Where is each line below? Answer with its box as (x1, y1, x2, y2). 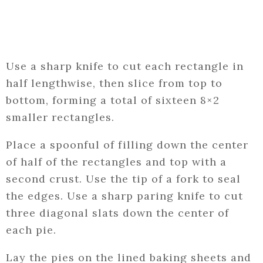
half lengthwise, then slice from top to (6, 76, 222, 90)
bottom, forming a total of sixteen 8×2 (6, 93, 220, 107)
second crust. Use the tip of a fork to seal (6, 172, 241, 186)
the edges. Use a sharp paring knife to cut (6, 189, 243, 203)
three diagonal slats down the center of (6, 206, 229, 220)
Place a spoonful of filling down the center (6, 138, 248, 152)
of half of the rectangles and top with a (6, 155, 227, 169)
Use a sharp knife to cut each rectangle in (6, 59, 244, 73)
